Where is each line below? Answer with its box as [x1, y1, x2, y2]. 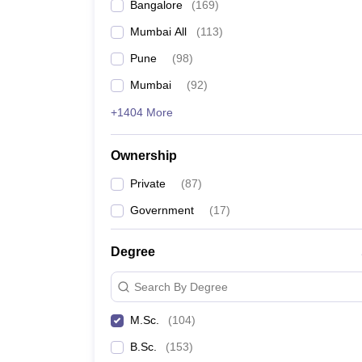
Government [130, 204, 194, 217]
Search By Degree [134, 280, 228, 293]
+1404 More [111, 106, 173, 119]
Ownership [111, 149, 177, 162]
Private [130, 177, 166, 190]
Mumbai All [130, 25, 187, 38]
